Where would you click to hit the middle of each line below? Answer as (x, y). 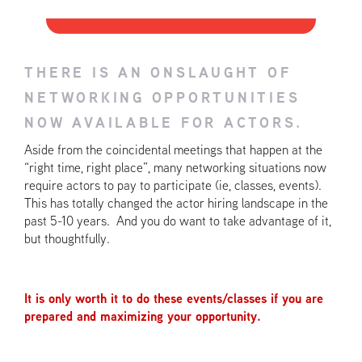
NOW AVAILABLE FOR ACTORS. (164, 123)
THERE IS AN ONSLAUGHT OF (158, 73)
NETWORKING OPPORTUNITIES (162, 98)
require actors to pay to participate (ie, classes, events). (177, 186)
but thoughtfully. (67, 239)
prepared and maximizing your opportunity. (143, 317)
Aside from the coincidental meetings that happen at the (174, 150)
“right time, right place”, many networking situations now (176, 168)
